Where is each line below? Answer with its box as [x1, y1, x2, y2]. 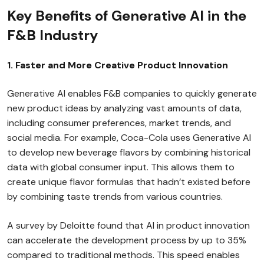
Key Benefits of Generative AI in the [7, 6, 246, 25]
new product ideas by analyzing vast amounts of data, [7, 102, 242, 114]
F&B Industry [7, 26, 98, 44]
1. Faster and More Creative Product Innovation [7, 59, 228, 71]
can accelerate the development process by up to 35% [7, 234, 246, 246]
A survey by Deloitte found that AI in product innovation [7, 219, 250, 232]
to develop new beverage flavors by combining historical [7, 146, 250, 159]
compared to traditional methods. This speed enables [7, 249, 240, 261]
